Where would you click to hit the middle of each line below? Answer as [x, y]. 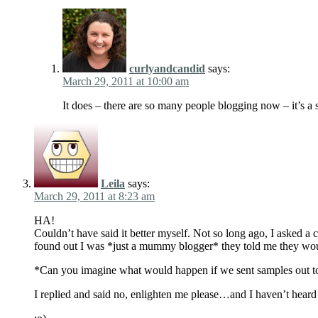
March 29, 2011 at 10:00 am [126, 82]
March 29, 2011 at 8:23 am [94, 197]
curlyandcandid [167, 69]
